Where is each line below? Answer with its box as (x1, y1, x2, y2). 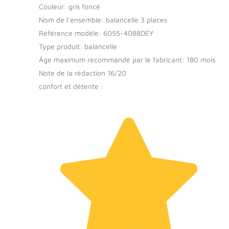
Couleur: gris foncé (39, 2, 100, 11)
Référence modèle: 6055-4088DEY (39, 28, 153, 37)
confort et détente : (39, 81, 103, 90)
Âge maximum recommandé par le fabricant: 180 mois (39, 55, 215, 64)
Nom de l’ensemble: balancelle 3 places (39, 15, 167, 24)
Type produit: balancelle (39, 41, 117, 51)
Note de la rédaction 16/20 (39, 68, 126, 77)
